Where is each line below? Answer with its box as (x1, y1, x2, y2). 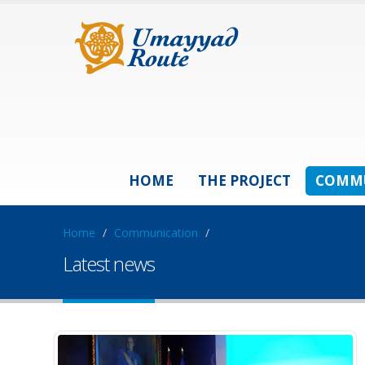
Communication (114, 225, 198, 240)
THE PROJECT (198, 171, 291, 190)
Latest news (63, 251, 155, 277)
